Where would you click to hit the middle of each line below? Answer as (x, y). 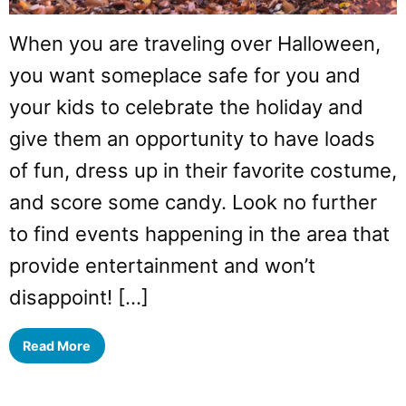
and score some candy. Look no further (193, 203)
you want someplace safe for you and (185, 76)
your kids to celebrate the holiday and (186, 107)
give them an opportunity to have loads (192, 139)
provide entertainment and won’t (162, 266)
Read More (57, 345)
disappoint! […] (79, 298)
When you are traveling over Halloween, (195, 44)
